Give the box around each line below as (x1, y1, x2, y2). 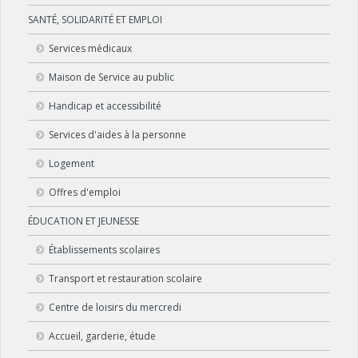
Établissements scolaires (49, 242, 160, 257)
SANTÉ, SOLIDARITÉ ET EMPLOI (28, 12, 162, 26)
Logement (49, 156, 94, 170)
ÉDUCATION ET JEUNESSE (28, 213, 139, 228)
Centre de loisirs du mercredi (49, 300, 181, 314)
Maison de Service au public (49, 70, 174, 84)
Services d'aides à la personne (49, 127, 186, 141)
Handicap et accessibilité (49, 98, 161, 113)
